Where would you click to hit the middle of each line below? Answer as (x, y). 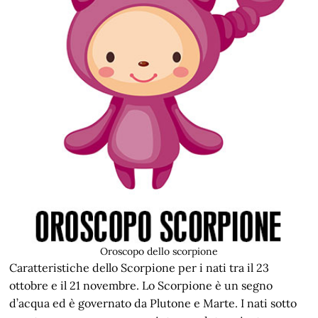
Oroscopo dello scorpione (159, 251)
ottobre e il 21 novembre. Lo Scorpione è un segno (141, 285)
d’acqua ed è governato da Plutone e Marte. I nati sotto (153, 303)
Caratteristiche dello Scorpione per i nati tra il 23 (139, 268)
